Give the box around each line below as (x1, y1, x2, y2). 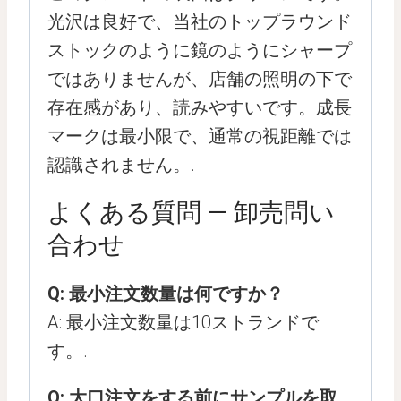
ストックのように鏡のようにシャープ (47, 39, 352, 61)
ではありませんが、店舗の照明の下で (47, 68, 352, 90)
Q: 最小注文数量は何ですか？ (47, 283, 284, 304)
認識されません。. (47, 154, 195, 175)
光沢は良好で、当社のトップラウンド (47, 11, 352, 32)
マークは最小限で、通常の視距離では (47, 125, 352, 147)
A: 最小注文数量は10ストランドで (47, 311, 319, 333)
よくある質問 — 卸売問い (47, 198, 335, 227)
